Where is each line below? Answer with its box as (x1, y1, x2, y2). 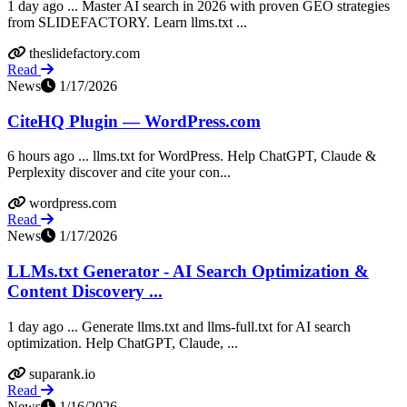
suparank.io (29, 365, 95, 382)
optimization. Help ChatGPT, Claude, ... (7, 334, 238, 351)
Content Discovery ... (7, 282, 163, 302)
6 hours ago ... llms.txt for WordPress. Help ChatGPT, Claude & (7, 148, 376, 164)
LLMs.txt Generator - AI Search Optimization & (7, 262, 369, 282)
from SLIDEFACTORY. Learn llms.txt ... (7, 14, 247, 30)
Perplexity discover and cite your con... (7, 164, 231, 181)
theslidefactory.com (29, 45, 140, 61)
